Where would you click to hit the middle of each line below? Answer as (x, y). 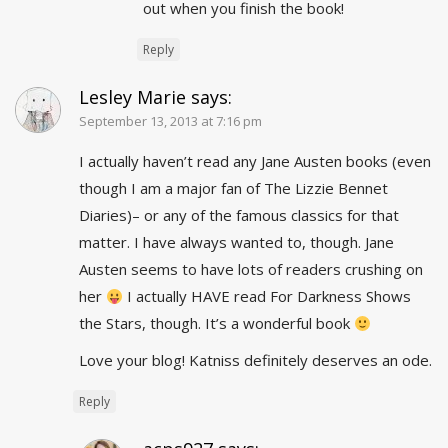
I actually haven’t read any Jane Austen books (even (255, 161)
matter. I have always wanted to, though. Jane (236, 242)
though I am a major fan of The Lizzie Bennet (233, 188)
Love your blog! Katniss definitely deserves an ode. (255, 360)
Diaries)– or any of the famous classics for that (239, 215)
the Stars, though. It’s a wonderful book (216, 323)
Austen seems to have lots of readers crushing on (251, 269)
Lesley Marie (132, 97)
